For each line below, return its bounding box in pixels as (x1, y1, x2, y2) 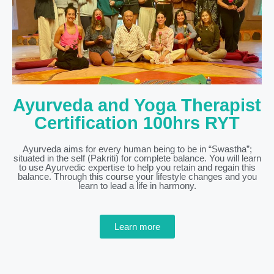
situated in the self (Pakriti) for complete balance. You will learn (13, 153, 261, 164)
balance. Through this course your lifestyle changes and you (17, 171, 257, 182)
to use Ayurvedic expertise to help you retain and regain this (18, 162, 256, 173)
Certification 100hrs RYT (34, 113, 240, 133)
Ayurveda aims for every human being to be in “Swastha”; (22, 144, 252, 155)
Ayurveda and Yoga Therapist (13, 95, 261, 116)
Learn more (114, 221, 160, 232)
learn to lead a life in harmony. (78, 180, 196, 191)
